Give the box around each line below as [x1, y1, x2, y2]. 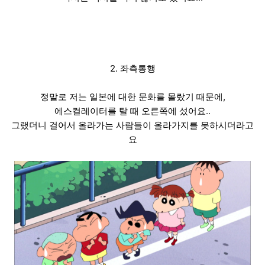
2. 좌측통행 [109, 63, 156, 75]
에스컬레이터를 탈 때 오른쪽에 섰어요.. [54, 105, 211, 117]
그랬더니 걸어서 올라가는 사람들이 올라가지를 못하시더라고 [11, 119, 254, 131]
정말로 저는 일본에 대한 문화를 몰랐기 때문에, [40, 91, 225, 103]
